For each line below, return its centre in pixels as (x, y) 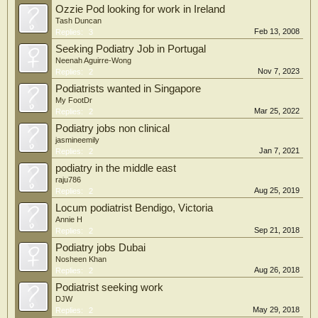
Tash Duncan (78, 21)
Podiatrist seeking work (109, 287)
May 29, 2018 (276, 309)
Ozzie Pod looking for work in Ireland (140, 9)
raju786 (68, 180)
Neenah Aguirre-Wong (93, 60)
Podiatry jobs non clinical (113, 128)
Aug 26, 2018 (277, 270)
